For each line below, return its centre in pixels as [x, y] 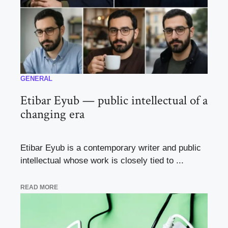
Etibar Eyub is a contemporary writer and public [111, 148]
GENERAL [36, 79]
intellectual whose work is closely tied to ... [102, 161]
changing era [52, 115]
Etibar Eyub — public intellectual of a [114, 101]
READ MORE [39, 187]
